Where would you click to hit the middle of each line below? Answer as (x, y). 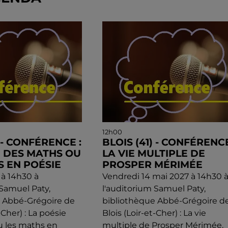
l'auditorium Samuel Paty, (154, 189)
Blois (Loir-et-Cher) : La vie (154, 213)
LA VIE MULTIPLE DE (153, 154)
